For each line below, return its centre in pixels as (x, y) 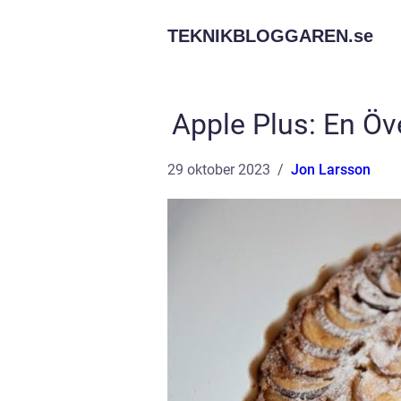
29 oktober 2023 (219, 170)
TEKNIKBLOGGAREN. (260, 36)
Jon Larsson (331, 170)
